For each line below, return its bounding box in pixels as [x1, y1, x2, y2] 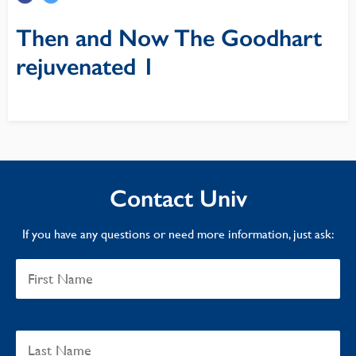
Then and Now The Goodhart [16, 24, 322, 52]
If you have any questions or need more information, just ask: [21, 226, 335, 242]
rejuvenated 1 [16, 52, 155, 81]
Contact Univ [109, 184, 247, 213]
